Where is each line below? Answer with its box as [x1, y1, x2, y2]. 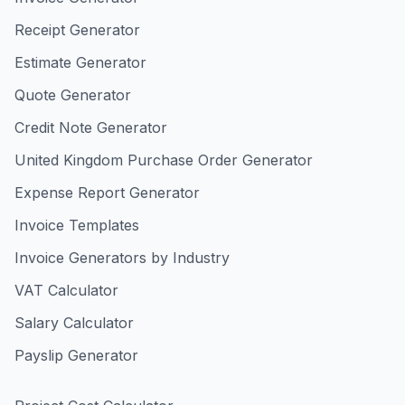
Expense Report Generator [14, 184, 200, 202]
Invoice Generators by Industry [14, 249, 230, 267]
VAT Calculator [14, 281, 118, 299]
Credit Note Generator [14, 118, 167, 137]
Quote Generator [14, 86, 131, 104]
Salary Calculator [14, 314, 134, 332]
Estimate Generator [14, 53, 146, 71]
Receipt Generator [14, 21, 140, 39]
